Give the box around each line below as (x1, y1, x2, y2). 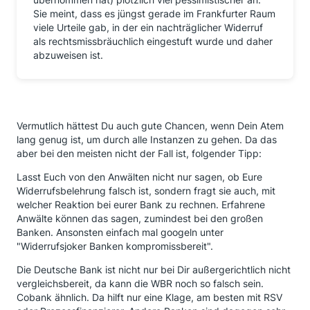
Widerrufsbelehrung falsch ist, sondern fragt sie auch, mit (17, 185, 275, 197)
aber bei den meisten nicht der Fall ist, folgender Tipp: (17, 147, 262, 159)
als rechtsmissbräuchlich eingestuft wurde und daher (33, 35, 273, 47)
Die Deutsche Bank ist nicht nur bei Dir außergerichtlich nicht (17, 264, 291, 275)
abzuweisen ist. (33, 49, 103, 61)
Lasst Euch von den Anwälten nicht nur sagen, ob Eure (17, 171, 262, 183)
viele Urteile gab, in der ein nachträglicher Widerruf (33, 21, 263, 33)
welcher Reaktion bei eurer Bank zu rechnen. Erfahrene (17, 199, 265, 210)
